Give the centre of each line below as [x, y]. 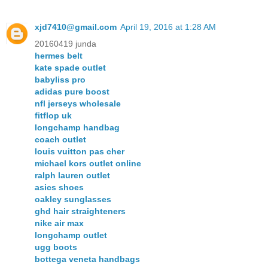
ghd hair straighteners [80, 211]
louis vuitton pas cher [80, 151]
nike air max [59, 223]
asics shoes [59, 187]
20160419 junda [66, 43]
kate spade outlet [70, 67]
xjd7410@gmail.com [76, 27]
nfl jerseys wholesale [78, 103]
